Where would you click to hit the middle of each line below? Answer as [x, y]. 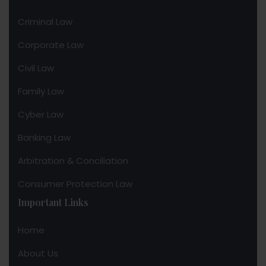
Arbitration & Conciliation [73, 161]
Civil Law [36, 68]
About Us [38, 254]
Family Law [41, 91]
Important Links [53, 202]
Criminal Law [45, 22]
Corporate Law [51, 45]
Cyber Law [41, 115]
